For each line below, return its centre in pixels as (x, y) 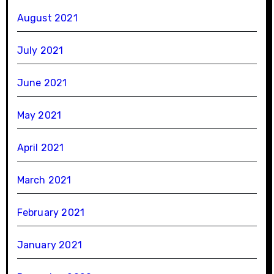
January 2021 (49, 245)
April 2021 (40, 147)
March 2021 (44, 180)
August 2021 (47, 18)
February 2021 (51, 212)
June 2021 (42, 83)
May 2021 (39, 115)
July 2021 (40, 50)
